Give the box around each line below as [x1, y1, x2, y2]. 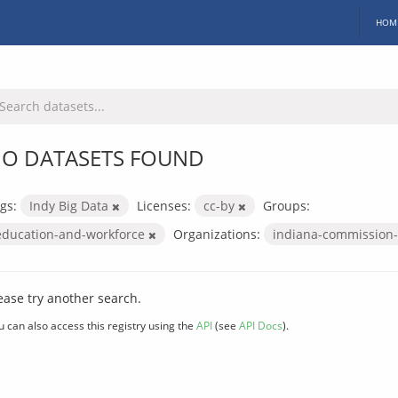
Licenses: [137, 196, 191, 214]
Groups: [263, 196, 310, 214]
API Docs [239, 317, 283, 332]
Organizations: [173, 225, 260, 243]
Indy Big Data [29, 196, 112, 214]
